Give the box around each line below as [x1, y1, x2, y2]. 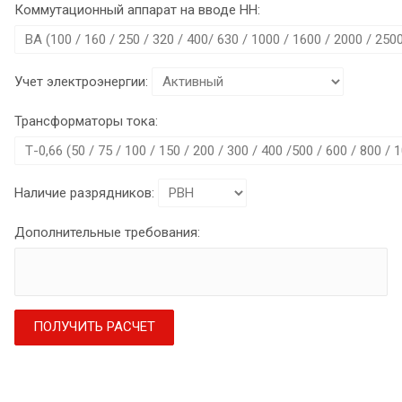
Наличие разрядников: [14, 184, 154, 201]
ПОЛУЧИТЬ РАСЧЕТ [33, 318, 155, 335]
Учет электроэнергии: [14, 73, 148, 90]
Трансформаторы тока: [14, 112, 158, 129]
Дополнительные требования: [14, 223, 200, 240]
